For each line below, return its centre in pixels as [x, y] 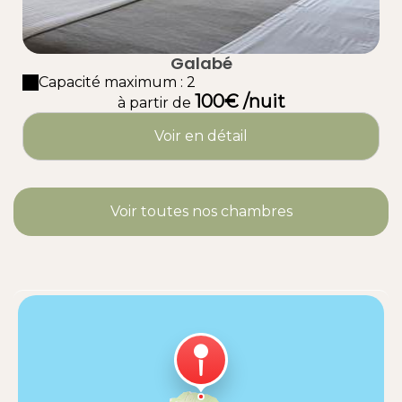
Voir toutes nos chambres [201, 212]
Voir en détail [201, 136]
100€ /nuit [240, 102]
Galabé [201, 64]
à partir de [154, 103]
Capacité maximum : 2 [117, 83]
